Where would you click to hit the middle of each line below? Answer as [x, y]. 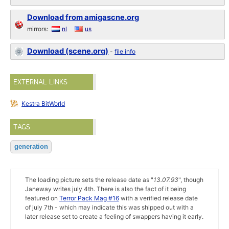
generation [31, 147]
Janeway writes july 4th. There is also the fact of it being [105, 189]
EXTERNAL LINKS [41, 82]
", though [191, 180]
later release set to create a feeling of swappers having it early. [114, 216]
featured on [42, 198]
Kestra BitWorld [43, 104]
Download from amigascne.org [83, 17]
